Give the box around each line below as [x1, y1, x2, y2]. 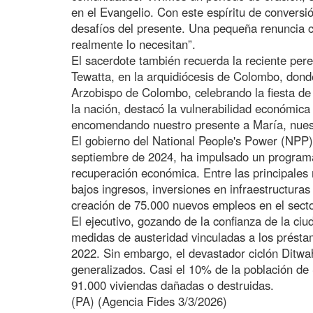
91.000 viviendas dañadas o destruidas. [71, 276, 274, 293]
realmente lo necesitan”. [71, 35, 196, 52]
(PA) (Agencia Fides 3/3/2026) [71, 292, 227, 310]
